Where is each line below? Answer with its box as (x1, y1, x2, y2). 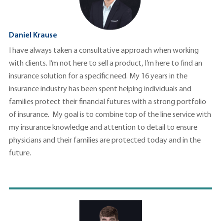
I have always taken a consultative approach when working (9, 47, 199, 55)
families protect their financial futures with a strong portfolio (9, 98, 206, 107)
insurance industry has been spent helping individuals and (9, 85, 191, 94)
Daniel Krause (9, 32, 57, 40)
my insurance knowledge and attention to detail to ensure (9, 124, 197, 132)
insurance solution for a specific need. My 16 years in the (9, 73, 187, 81)
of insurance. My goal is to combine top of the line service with (9, 111, 211, 119)
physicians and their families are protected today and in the (9, 137, 201, 145)
